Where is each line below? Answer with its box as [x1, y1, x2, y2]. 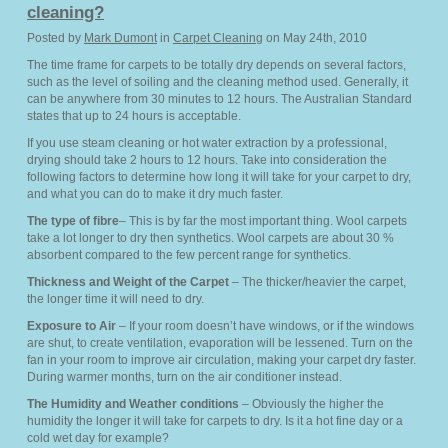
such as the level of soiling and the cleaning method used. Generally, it [27, 75, 408, 89]
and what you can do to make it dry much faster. [27, 187, 283, 201]
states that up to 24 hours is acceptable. [27, 109, 241, 123]
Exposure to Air [27, 319, 116, 333]
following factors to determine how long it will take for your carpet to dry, [27, 170, 411, 184]
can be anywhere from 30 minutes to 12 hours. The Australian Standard [27, 92, 412, 106]
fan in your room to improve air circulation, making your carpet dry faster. [27, 353, 416, 367]
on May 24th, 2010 [263, 31, 367, 45]
